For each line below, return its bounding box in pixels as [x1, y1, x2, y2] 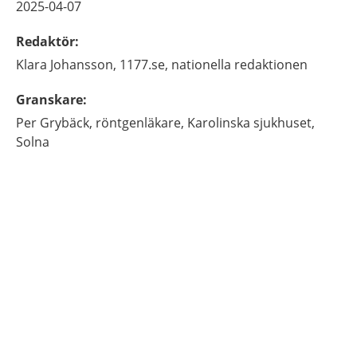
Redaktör [16, 33, 75, 50]
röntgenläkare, [96, 114, 184, 131]
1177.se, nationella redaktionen [120, 56, 308, 73]
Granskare [16, 91, 83, 108]
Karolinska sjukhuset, [187, 114, 315, 131]
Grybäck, [40, 114, 92, 131]
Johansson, [50, 56, 116, 73]
